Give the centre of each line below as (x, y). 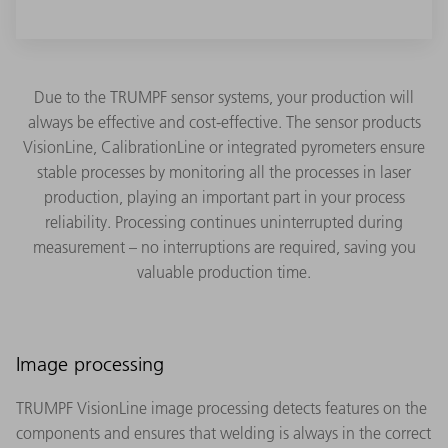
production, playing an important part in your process (224, 197)
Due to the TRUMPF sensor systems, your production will (224, 97)
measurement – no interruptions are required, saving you (224, 247)
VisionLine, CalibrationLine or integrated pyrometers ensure (224, 147)
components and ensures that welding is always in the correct (223, 433)
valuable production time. (224, 272)
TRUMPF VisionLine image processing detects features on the (221, 408)
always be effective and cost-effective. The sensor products (224, 122)
